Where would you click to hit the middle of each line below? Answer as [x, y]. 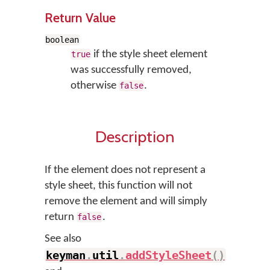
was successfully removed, [131, 70]
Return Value [80, 17]
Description [135, 137]
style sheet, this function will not [118, 186]
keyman [65, 255]
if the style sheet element [149, 55]
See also [63, 239]
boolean [62, 40]
